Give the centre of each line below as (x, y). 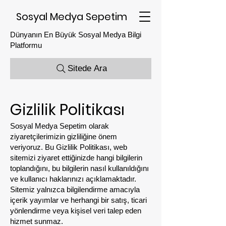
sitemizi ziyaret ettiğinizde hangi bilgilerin (76, 158)
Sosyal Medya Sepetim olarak (60, 126)
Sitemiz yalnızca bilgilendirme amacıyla (75, 189)
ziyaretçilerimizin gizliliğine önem (64, 136)
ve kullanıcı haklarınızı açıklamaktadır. (73, 179)
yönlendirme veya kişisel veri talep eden (76, 211)
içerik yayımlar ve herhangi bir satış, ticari (78, 200)
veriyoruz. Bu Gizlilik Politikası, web (69, 147)
